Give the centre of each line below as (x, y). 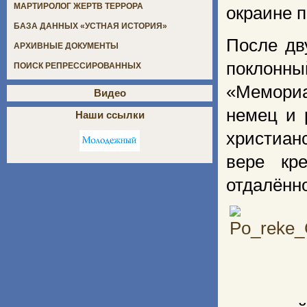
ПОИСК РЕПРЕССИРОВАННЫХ (77, 66)
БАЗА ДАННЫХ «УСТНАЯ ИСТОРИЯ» (90, 26)
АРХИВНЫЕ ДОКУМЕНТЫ (66, 46)
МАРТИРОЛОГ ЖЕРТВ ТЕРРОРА (78, 7)
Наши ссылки (110, 115)
